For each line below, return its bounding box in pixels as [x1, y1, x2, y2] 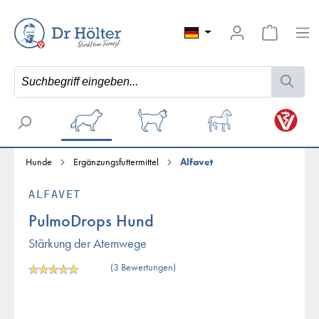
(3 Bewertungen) [110, 261, 176, 273]
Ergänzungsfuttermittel [73, 155, 159, 168]
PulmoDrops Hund [28, 209, 154, 231]
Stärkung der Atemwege [28, 235, 147, 251]
